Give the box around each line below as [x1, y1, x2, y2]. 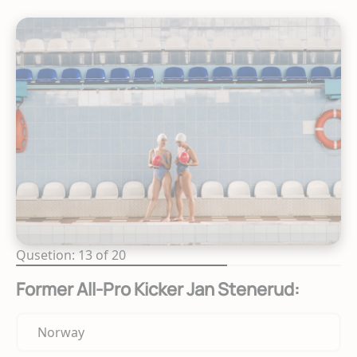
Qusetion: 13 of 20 [16, 245, 126, 264]
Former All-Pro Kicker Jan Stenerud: [16, 277, 300, 301]
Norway [37, 323, 84, 341]
